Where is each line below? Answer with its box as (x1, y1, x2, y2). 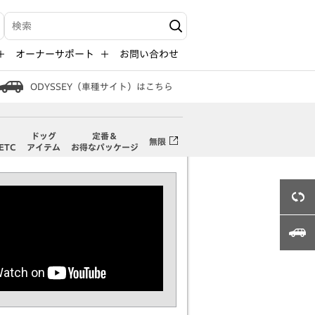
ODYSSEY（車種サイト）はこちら (30, 82, 173, 91)
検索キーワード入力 (4, 27, 94, 37)
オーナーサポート (15, 49, 94, 60)
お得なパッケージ (70, 143, 139, 151)
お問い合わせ (120, 49, 179, 60)
